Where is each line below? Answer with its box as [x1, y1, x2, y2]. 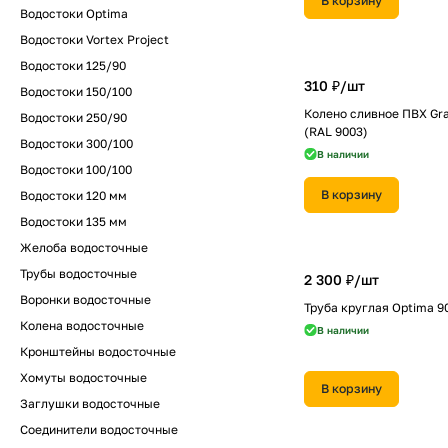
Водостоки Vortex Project [20, 32, 169, 47]
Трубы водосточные [20, 266, 137, 281]
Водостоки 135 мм [20, 214, 127, 229]
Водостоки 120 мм [20, 188, 127, 203]
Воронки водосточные [20, 292, 151, 307]
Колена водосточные [20, 318, 144, 333]
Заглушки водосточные [20, 396, 160, 411]
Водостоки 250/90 [20, 110, 127, 125]
